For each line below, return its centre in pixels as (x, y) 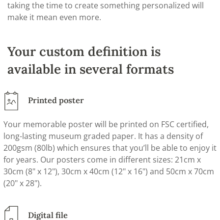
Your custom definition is (84, 51)
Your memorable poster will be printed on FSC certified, (106, 124)
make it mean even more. (54, 17)
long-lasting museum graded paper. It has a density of (103, 136)
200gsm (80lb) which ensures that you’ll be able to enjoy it (110, 148)
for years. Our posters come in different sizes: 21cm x (102, 160)
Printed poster (55, 100)
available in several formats (91, 69)
